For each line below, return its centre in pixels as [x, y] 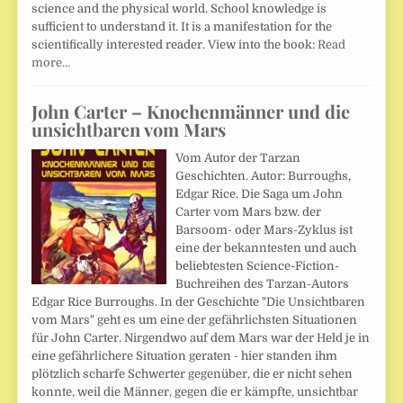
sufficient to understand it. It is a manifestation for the [182, 26]
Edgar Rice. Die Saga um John [260, 193]
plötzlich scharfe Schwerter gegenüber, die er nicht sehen [193, 373]
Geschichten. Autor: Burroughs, [264, 175]
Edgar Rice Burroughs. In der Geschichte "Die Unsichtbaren [199, 301]
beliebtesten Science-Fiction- [258, 265]
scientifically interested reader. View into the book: [175, 44]
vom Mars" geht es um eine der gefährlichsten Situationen [195, 319]
